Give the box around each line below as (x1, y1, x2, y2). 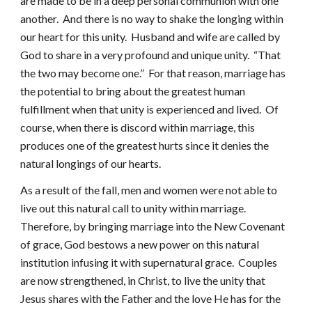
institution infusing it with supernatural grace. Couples (20, 256, 278, 269)
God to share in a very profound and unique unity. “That (20, 48, 281, 61)
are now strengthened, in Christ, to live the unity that (20, 274, 266, 287)
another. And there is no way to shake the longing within (20, 12, 284, 25)
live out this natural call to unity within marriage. (20, 201, 249, 214)
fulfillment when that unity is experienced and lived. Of (20, 102, 279, 116)
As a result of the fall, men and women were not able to (20, 183, 278, 196)
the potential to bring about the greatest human (20, 84, 246, 97)
